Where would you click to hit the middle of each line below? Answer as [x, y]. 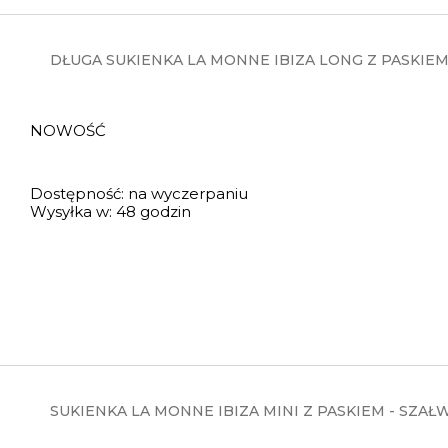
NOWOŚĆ [70, 130]
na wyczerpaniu [188, 193]
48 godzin [154, 211]
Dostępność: [77, 193]
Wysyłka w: [71, 211]
